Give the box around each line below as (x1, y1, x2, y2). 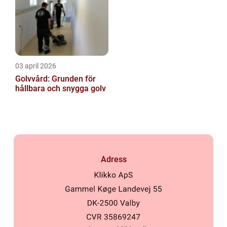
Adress (100, 154, 127, 164)
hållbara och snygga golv (15, 84, 106, 94)
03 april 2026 (15, 62, 56, 70)
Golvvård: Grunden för (15, 74, 96, 84)
